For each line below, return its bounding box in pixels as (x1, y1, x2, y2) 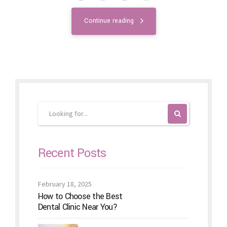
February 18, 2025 (37, 179, 92, 188)
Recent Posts (37, 144, 106, 162)
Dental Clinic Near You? (37, 201, 118, 213)
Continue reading (84, 16, 134, 26)
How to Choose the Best (37, 190, 123, 202)
